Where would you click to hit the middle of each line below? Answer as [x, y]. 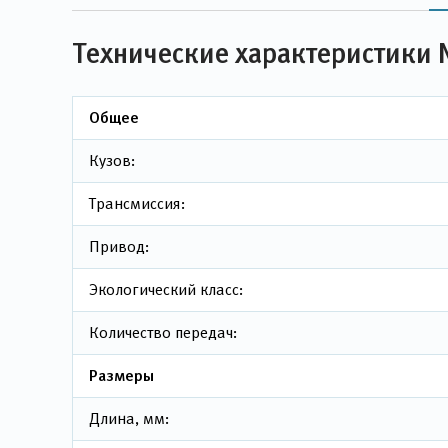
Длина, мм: [129, 418]
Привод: [119, 246]
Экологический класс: [166, 289]
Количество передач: [163, 332]
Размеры [121, 375]
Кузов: [112, 160]
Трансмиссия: [137, 203]
